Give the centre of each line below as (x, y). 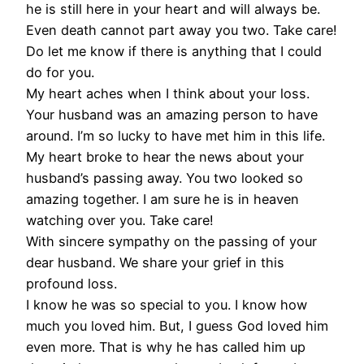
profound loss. (71, 283)
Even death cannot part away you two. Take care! (182, 30)
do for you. (60, 72)
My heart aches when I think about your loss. (168, 93)
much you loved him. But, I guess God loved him (177, 325)
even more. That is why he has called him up (166, 347)
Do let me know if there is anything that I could (174, 51)
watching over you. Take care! (120, 220)
